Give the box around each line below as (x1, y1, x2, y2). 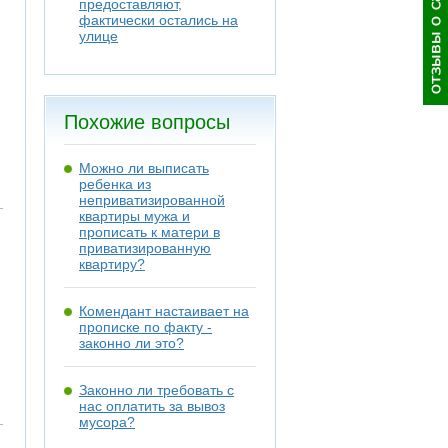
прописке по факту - (79, 319, 212, 335)
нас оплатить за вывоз (79, 398, 225, 414)
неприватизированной (79, 192, 225, 208)
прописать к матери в (79, 224, 220, 240)
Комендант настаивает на (79, 303, 249, 319)
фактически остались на (79, 12, 238, 28)
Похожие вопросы (64, 111, 230, 133)
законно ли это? (79, 335, 184, 351)
